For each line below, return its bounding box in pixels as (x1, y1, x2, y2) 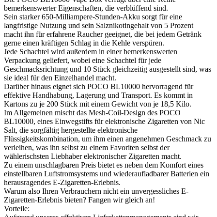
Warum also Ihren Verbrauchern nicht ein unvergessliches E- (4, 186, 188, 195)
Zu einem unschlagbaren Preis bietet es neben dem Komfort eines (4, 160, 203, 169)
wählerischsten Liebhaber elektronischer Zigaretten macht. (4, 152, 182, 160)
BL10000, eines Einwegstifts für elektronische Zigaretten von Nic (4, 117, 205, 125)
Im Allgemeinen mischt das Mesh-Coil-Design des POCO (4, 108, 181, 117)
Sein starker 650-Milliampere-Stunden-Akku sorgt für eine (4, 12, 182, 21)
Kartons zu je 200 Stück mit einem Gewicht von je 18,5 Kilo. (4, 99, 191, 108)
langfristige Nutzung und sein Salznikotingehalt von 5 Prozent (4, 21, 193, 30)
